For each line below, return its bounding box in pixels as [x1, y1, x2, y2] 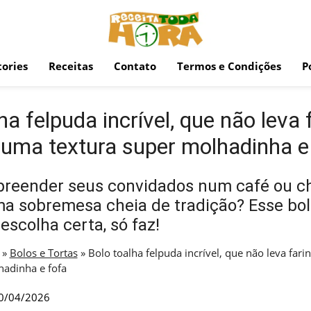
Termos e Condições [177, 59, 281, 73]
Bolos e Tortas [9, 246, 78, 260]
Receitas [49, 59, 93, 73]
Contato [114, 59, 156, 73]
